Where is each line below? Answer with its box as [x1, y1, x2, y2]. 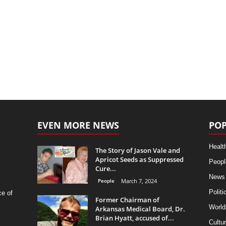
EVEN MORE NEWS [37, 119, 119, 131]
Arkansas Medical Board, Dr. [95, 204, 185, 213]
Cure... [95, 164, 116, 173]
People [97, 177, 115, 184]
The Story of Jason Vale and [95, 146, 180, 155]
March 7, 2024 [121, 177, 157, 185]
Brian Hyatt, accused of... [95, 213, 174, 222]
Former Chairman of [95, 195, 159, 204]
